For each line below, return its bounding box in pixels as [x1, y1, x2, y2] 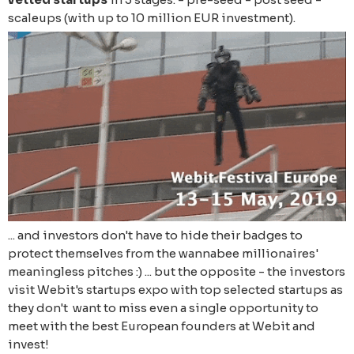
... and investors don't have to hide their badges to [8, 228, 303, 243]
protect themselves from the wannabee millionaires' [8, 246, 318, 262]
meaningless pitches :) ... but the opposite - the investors [8, 264, 345, 280]
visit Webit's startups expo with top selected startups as [8, 282, 343, 298]
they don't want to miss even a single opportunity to [8, 300, 318, 316]
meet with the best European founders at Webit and [8, 318, 315, 334]
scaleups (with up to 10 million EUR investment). [8, 9, 296, 25]
